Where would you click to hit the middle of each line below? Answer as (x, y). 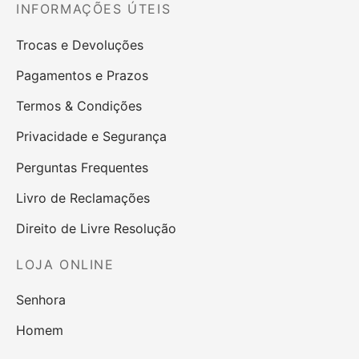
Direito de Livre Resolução (96, 228)
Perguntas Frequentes (82, 167)
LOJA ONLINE (65, 264)
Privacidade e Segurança (91, 137)
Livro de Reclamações (83, 198)
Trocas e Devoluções (80, 44)
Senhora (41, 300)
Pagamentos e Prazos (82, 75)
